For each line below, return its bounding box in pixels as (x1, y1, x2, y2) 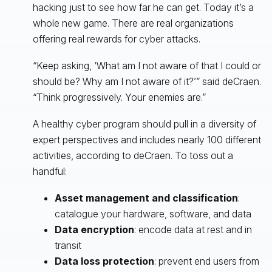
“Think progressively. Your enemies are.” (32, 90, 206, 103)
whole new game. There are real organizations (32, 16, 234, 29)
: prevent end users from (154, 254, 259, 267)
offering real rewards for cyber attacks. (32, 32, 200, 45)
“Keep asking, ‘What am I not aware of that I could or (32, 59, 261, 72)
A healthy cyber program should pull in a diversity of (32, 117, 256, 130)
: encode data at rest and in (134, 223, 252, 236)
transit (54, 239, 81, 251)
